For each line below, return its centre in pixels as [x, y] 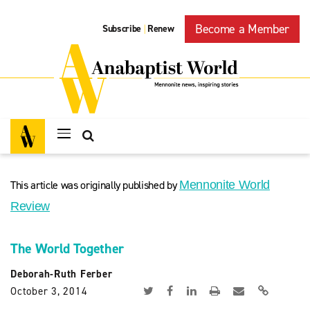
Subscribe [122, 29]
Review [30, 206]
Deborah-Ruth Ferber [62, 274]
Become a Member [242, 29]
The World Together [67, 248]
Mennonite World [225, 185]
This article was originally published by [95, 185]
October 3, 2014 [49, 291]
